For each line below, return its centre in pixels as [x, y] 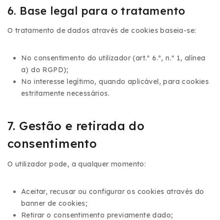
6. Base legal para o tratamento [96, 11]
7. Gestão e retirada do [76, 126]
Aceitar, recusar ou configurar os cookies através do [113, 192]
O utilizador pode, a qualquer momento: [77, 164]
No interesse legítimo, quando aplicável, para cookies [115, 82]
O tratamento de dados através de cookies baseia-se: [102, 30]
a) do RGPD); [45, 70]
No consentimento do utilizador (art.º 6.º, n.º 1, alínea [113, 58]
